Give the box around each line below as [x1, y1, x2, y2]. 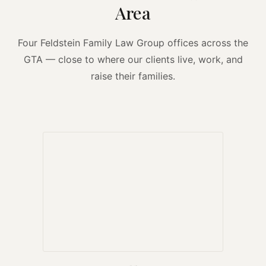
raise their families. [91, 70, 175, 83]
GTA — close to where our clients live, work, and [23, 53, 243, 66]
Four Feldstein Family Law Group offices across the [18, 37, 248, 49]
